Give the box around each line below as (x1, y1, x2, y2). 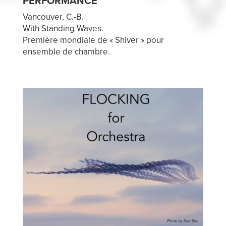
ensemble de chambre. (22, 46, 110, 58)
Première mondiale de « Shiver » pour (22, 35, 164, 46)
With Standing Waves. (22, 23, 103, 34)
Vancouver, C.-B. (22, 12, 84, 23)
